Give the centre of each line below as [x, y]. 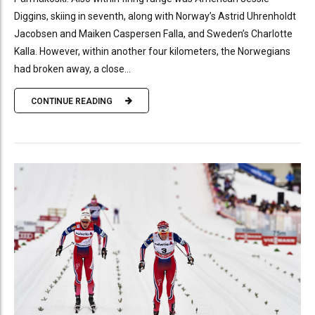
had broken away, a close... [72, 69]
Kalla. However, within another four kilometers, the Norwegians [152, 52]
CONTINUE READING [72, 101]
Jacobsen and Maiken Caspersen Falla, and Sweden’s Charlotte [153, 34]
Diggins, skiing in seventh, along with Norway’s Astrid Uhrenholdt [155, 17]
